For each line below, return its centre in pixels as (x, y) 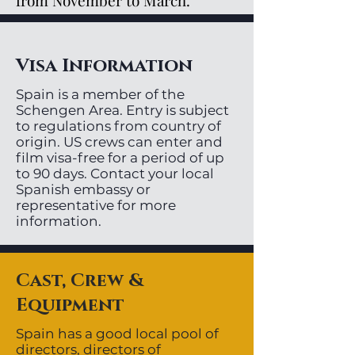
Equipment (70, 305)
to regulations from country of (118, 126)
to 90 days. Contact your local (115, 174)
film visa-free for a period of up (120, 158)
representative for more (96, 205)
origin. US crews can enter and (119, 142)
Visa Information (104, 66)
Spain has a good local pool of (117, 334)
